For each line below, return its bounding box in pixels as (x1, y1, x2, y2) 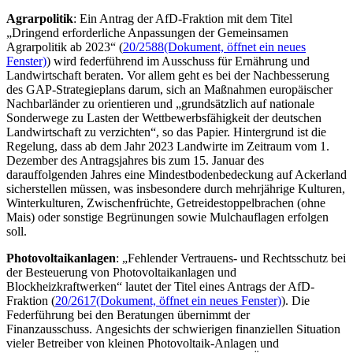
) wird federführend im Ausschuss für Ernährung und (46, 54, 310, 68)
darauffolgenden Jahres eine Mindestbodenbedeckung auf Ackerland (6, 167, 347, 181)
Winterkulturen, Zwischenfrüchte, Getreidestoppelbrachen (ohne (6, 195, 325, 210)
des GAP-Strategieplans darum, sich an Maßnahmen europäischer (6, 82, 333, 96)
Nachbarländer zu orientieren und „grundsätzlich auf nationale (6, 96, 314, 110)
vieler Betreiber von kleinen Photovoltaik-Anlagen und (6, 336, 279, 350)
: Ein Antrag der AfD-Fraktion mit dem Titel (73, 11, 292, 25)
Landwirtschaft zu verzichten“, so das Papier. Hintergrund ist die (6, 124, 326, 139)
